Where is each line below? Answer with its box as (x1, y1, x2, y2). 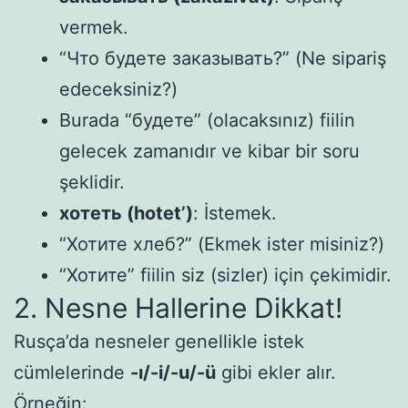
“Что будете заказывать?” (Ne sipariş (59, 46, 386, 69)
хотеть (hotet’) (59, 201, 193, 224)
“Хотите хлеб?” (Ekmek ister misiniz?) (59, 232, 384, 255)
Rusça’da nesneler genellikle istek (14, 330, 304, 352)
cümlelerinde (14, 361, 130, 383)
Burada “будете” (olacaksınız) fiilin (59, 108, 355, 131)
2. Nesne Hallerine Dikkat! (14, 291, 342, 324)
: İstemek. (193, 201, 277, 224)
